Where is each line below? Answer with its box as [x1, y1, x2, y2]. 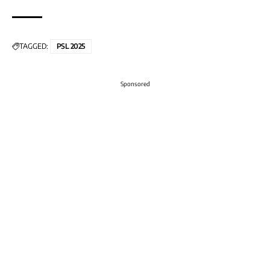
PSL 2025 [57, 42, 85, 51]
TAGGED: [19, 42, 48, 51]
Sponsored [120, 80, 150, 88]
